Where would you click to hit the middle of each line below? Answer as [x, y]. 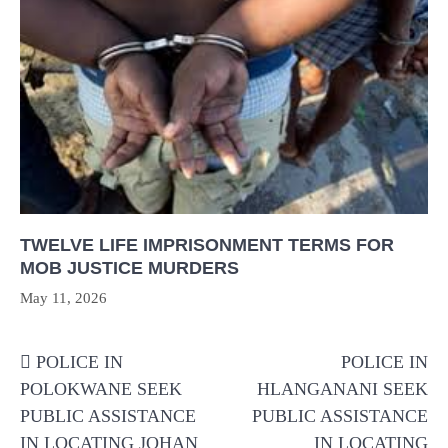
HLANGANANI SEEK [342, 389]
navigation [79, 378]
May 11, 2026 [63, 298]
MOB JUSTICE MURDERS [129, 268]
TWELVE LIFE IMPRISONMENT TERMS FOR [207, 245]
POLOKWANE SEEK [101, 389]
